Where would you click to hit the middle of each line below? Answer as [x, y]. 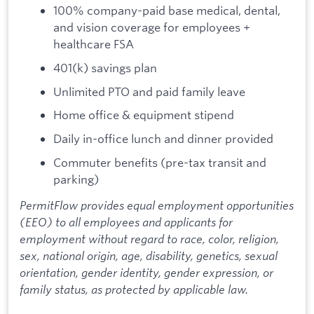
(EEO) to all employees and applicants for [126, 222]
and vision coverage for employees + [152, 27]
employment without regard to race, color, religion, [149, 239]
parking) [76, 179]
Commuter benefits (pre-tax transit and [160, 162]
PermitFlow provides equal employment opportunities [157, 205]
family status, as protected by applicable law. [134, 289]
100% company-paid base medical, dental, [167, 11]
